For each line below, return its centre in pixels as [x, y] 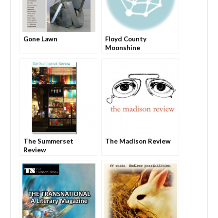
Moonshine [122, 48]
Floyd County [126, 39]
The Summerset [48, 141]
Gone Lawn [40, 39]
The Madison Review [138, 141]
